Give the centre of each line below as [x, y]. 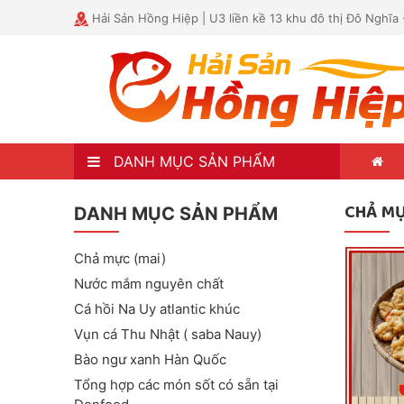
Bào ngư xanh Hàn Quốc [150, 360]
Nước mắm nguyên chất [149, 284]
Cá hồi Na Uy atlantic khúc [157, 309]
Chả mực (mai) [120, 259]
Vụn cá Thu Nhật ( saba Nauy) [168, 335]
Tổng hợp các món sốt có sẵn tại [176, 385]
